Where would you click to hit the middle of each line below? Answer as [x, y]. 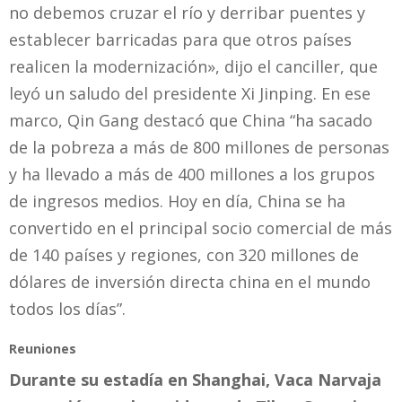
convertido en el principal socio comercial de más [201, 227]
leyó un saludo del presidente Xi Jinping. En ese [190, 93]
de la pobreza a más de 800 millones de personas [199, 147]
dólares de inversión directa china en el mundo [190, 281]
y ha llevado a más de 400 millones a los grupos [192, 174]
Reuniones [43, 348]
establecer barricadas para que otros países [180, 39]
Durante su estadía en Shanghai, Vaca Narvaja [195, 379]
